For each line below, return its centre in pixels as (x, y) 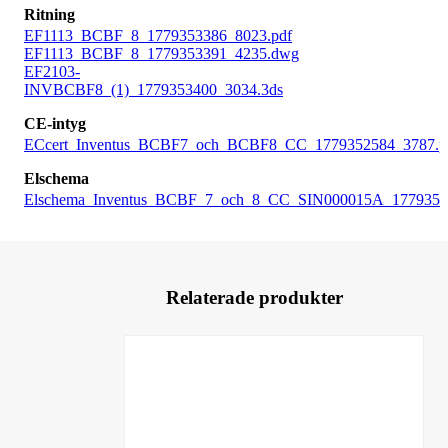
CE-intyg (55, 123)
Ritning (49, 14)
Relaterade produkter (254, 297)
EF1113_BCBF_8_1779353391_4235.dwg (161, 53)
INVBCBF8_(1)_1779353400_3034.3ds (153, 89)
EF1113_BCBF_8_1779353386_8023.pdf (158, 35)
